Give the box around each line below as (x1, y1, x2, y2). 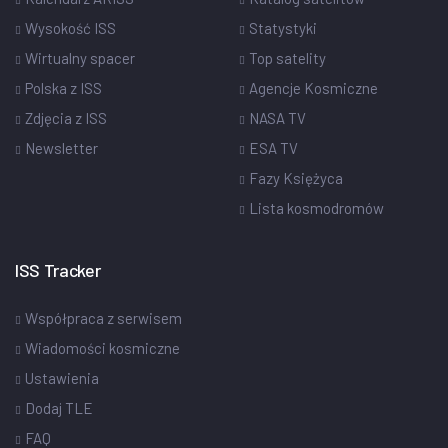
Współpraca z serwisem (25, 309, 182, 328)
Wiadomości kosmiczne (25, 339, 180, 358)
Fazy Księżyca (249, 169, 343, 188)
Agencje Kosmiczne (249, 79, 378, 98)
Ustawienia (25, 369, 99, 388)
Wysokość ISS (25, 19, 116, 38)
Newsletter (25, 139, 98, 158)
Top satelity (249, 49, 326, 68)
